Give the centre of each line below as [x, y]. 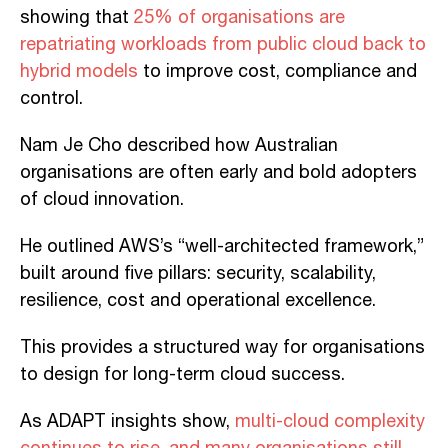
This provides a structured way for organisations [222, 347]
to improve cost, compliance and [277, 71]
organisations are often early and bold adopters [218, 172]
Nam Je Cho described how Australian [179, 145]
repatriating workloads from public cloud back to [223, 44]
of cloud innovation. [102, 199]
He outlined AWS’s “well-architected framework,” [222, 246]
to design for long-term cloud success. [182, 374]
